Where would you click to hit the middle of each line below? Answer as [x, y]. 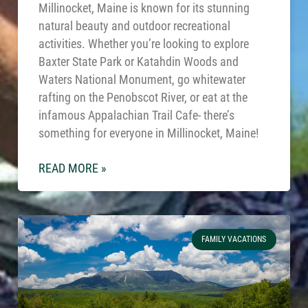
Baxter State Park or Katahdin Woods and [139, 62]
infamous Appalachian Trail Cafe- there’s [137, 116]
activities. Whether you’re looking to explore [144, 44]
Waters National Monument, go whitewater [142, 80]
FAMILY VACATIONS [234, 240]
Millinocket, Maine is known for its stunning [144, 9]
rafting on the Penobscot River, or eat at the [143, 98]
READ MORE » [73, 169]
